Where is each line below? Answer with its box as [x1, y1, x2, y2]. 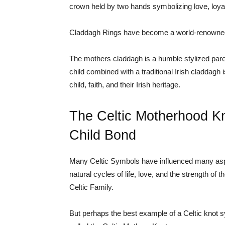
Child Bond [69, 128, 136, 143]
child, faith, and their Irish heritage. [69, 80, 180, 89]
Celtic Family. [69, 183, 114, 191]
